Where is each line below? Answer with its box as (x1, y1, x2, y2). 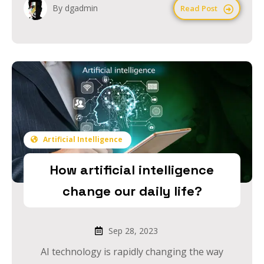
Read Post (180, 2, 217, 14)
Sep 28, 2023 (105, 225, 158, 236)
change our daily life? (62, 182, 202, 199)
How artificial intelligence (50, 161, 214, 178)
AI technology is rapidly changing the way (41, 245, 223, 258)
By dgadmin (52, 2, 98, 14)
